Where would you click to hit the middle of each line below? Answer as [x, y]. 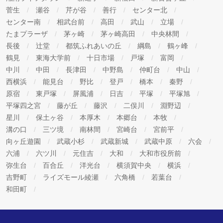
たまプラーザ [28, 34]
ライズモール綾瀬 [72, 177]
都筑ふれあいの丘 [95, 46]
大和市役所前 [161, 153]
